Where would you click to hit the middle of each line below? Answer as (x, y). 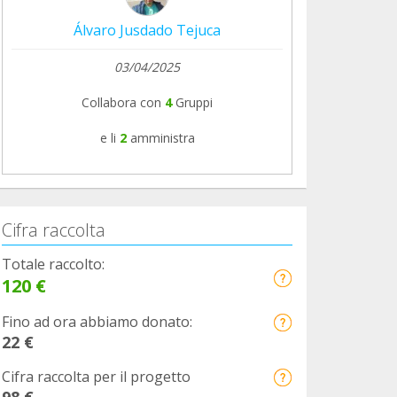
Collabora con (121, 102)
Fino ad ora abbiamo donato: (97, 321)
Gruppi (192, 102)
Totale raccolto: (53, 264)
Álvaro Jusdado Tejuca (147, 30)
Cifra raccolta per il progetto (96, 376)
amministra (162, 137)
